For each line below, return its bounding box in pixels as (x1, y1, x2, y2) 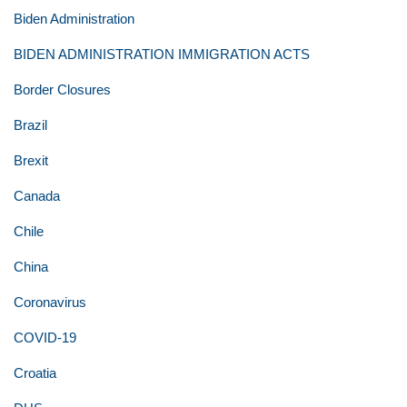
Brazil (14, 117, 47, 133)
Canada (14, 188, 60, 203)
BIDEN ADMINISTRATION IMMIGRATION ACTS (14, 46, 310, 62)
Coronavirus (14, 294, 86, 310)
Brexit (14, 153, 48, 168)
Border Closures (14, 82, 111, 97)
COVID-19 (14, 330, 76, 345)
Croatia (14, 365, 56, 381)
